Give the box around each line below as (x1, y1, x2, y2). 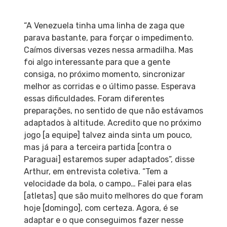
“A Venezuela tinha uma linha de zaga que (23, 21, 184, 31)
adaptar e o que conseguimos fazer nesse (23, 215, 183, 225)
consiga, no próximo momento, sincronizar (23, 69, 185, 80)
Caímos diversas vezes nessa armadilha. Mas (23, 45, 193, 55)
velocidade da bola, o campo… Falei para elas (23, 179, 192, 189)
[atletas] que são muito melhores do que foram (23, 191, 203, 201)
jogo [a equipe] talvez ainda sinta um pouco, (23, 130, 192, 140)
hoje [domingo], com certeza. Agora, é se (23, 203, 178, 213)
